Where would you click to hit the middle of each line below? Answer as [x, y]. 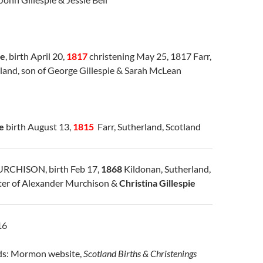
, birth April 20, [36, 56]
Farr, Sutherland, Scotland [147, 126]
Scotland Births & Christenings [140, 253]
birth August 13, [38, 126]
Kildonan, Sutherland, [166, 168]
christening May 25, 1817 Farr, [149, 56]
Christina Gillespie [157, 183]
